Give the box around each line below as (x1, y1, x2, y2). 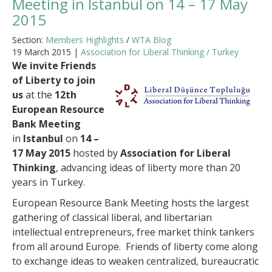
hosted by (73, 146, 120, 160)
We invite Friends (12, 59, 96, 72)
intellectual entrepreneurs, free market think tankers (12, 225, 254, 239)
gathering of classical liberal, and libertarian (12, 211, 212, 224)
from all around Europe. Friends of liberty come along (12, 240, 258, 253)
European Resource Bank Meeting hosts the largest (12, 196, 249, 209)
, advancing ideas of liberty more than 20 (56, 161, 240, 174)
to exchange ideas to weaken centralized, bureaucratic (12, 254, 259, 268)
